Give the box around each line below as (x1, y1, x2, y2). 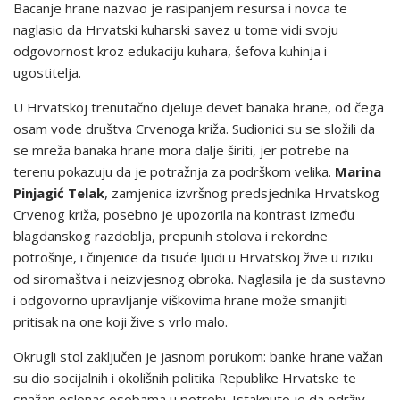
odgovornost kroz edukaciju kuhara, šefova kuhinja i (13, 42, 327, 60)
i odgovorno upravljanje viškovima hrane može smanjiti (13, 291, 347, 309)
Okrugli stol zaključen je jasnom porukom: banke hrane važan (13, 347, 383, 365)
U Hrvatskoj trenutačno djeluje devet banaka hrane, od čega (13, 98, 384, 116)
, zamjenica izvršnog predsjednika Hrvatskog (104, 184, 379, 202)
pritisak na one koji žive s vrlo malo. (13, 312, 228, 330)
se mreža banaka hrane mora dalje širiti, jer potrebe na (13, 141, 349, 159)
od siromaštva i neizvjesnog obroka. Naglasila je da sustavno (13, 270, 386, 287)
